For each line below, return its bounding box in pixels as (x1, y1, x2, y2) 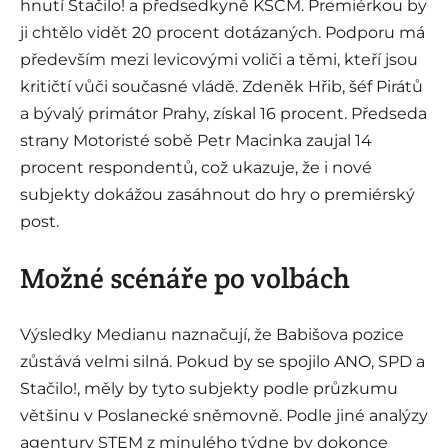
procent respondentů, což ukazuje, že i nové (20, 158, 372, 178)
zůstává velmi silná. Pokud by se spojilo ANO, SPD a (20, 352, 425, 372)
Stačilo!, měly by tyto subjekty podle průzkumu (20, 379, 398, 399)
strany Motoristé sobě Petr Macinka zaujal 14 (20, 131, 372, 151)
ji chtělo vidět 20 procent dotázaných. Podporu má (20, 23, 425, 43)
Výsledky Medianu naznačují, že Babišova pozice (20, 325, 404, 345)
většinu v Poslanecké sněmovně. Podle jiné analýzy (20, 406, 428, 426)
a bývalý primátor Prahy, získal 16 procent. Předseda (20, 104, 427, 124)
